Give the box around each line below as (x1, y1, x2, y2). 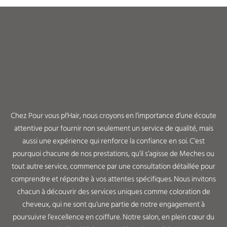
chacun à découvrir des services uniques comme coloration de (17, 185, 210, 198)
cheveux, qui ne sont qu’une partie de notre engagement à (22, 198, 205, 211)
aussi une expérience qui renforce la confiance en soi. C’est (22, 134, 205, 147)
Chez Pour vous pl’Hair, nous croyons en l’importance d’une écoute (11, 109, 216, 122)
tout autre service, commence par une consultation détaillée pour (12, 160, 215, 173)
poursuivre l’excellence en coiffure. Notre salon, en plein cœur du (13, 210, 214, 223)
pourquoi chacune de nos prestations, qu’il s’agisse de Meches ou (13, 147, 214, 160)
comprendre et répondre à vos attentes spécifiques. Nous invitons (11, 172, 216, 185)
